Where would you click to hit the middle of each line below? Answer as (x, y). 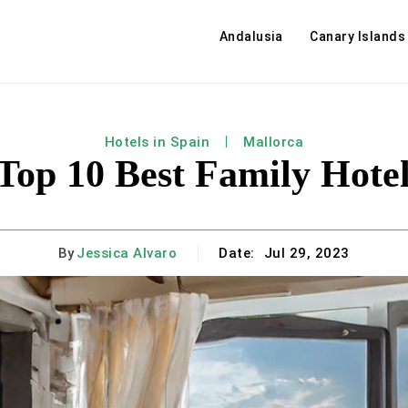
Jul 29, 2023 (306, 254)
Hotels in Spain (157, 142)
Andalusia (250, 36)
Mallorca (274, 142)
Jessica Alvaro (127, 254)
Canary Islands (357, 36)
